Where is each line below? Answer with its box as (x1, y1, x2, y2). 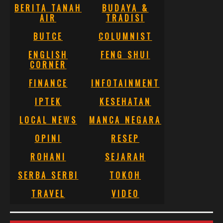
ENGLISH (28, 48, 68, 61)
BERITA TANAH (14, 1, 82, 14)
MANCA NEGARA (89, 113, 161, 126)
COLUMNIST (98, 30, 152, 42)
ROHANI (30, 150, 66, 163)
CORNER (29, 58, 67, 71)
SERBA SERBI (17, 169, 79, 181)
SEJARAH (105, 150, 146, 163)
